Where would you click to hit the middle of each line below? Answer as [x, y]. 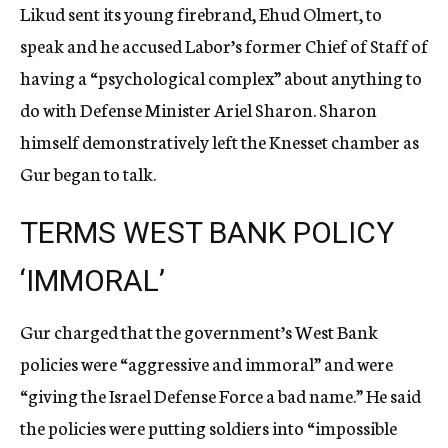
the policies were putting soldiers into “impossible [208, 427]
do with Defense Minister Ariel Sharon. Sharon [198, 109]
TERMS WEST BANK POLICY [207, 232]
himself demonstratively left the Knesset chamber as [219, 141]
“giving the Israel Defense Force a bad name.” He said [220, 395]
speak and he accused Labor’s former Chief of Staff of [224, 45]
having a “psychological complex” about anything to [221, 77]
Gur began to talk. [88, 173]
